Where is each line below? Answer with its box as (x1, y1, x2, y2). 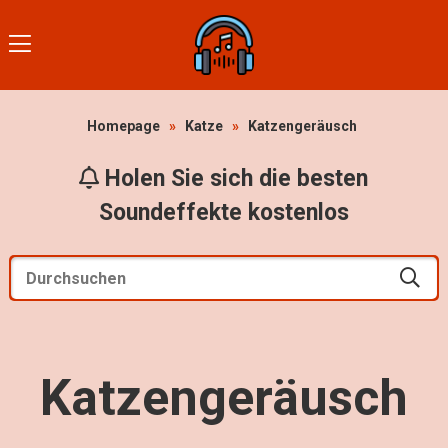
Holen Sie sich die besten (99, 165, 369, 192)
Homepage (87, 118, 161, 134)
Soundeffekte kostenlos (98, 199, 349, 226)
